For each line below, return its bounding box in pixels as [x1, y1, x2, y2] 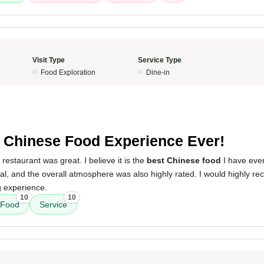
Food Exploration [40, 68, 95, 77]
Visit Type [32, 56, 65, 64]
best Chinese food [147, 156, 221, 165]
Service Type [138, 56, 181, 64]
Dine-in [146, 68, 170, 77]
